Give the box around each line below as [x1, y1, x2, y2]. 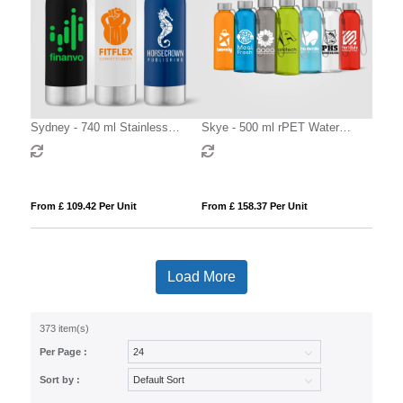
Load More [166, 268, 236, 284]
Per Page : [39, 345, 87, 357]
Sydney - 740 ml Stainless [30, 120, 168, 134]
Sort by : [39, 373, 80, 385]
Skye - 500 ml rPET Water [201, 120, 339, 134]
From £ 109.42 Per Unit [30, 200, 137, 211]
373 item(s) [39, 322, 89, 334]
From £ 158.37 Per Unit [201, 200, 308, 211]
